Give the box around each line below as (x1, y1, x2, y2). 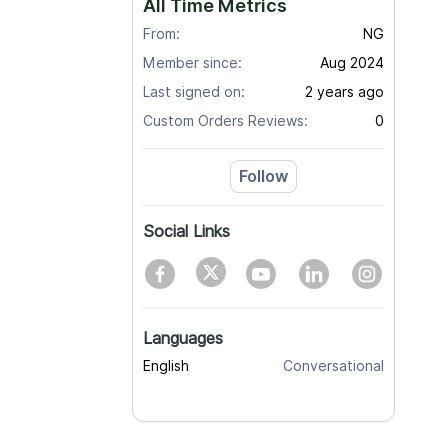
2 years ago (304, 84, 384, 100)
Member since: (143, 55, 242, 71)
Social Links (143, 222, 230, 241)
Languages (143, 329, 223, 348)
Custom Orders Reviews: (143, 113, 308, 129)
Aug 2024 (319, 55, 384, 71)
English (143, 358, 189, 374)
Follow (238, 167, 288, 186)
